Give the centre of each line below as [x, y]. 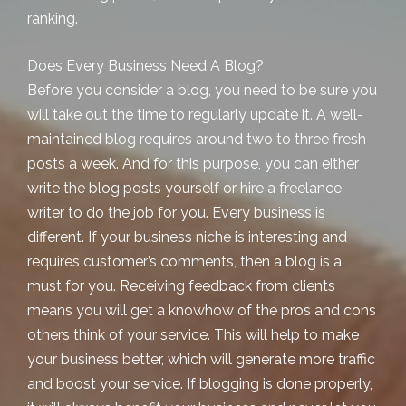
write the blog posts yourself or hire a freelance [184, 188]
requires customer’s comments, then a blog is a [184, 261]
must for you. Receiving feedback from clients [181, 285]
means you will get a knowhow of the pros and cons [202, 310]
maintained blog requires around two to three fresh [197, 139]
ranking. [53, 19]
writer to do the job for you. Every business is [176, 212]
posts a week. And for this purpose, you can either [193, 163]
